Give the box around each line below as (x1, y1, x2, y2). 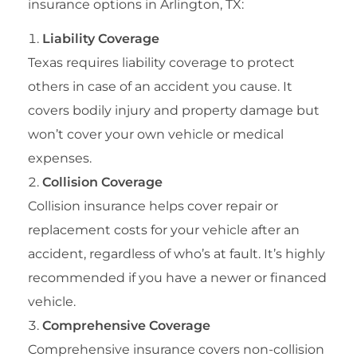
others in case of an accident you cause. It (28, 78, 292, 94)
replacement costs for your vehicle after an (28, 222, 300, 237)
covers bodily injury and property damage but (28, 102, 320, 118)
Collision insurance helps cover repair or (28, 198, 278, 214)
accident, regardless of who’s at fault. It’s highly (28, 245, 325, 261)
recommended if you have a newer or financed (28, 269, 327, 285)
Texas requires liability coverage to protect (28, 54, 295, 70)
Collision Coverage (42, 174, 163, 190)
